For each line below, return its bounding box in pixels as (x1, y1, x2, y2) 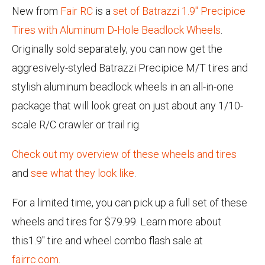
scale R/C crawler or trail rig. (12, 118, 141, 131)
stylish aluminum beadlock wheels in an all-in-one (12, 80, 234, 93)
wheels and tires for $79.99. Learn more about (12, 215, 221, 228)
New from (12, 5, 60, 18)
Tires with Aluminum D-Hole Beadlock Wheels (12, 24, 221, 37)
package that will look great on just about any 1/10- (12, 99, 243, 112)
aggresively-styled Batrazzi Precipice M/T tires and (12, 62, 248, 75)
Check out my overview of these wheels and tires (12, 148, 237, 161)
